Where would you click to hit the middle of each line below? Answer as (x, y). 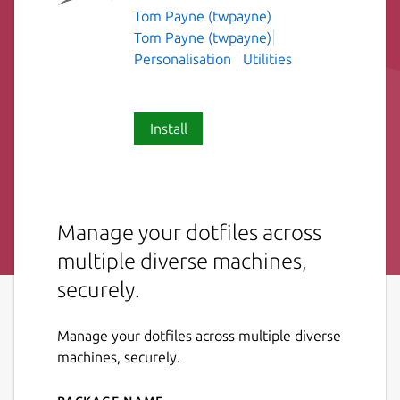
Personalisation (183, 58)
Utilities (267, 58)
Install (168, 128)
